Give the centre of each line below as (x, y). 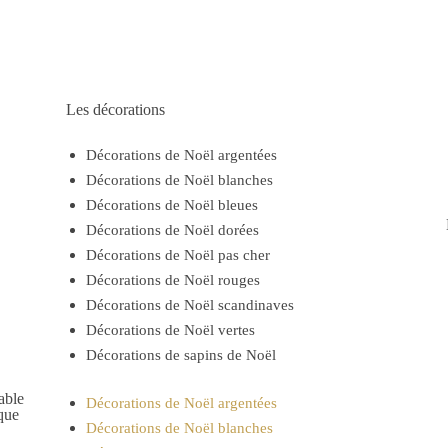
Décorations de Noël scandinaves (189, 305)
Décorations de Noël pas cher (177, 255)
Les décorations (115, 110)
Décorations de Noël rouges (172, 280)
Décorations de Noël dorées (172, 230)
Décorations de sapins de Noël (180, 355)
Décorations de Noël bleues (171, 205)
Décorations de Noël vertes (170, 330)
